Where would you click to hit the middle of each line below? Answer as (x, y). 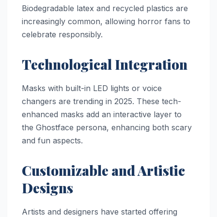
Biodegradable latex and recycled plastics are (105, 8)
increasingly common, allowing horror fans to (106, 22)
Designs (47, 187)
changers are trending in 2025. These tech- (101, 101)
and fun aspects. (52, 140)
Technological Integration (105, 64)
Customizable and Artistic (103, 170)
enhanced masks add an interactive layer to (102, 114)
